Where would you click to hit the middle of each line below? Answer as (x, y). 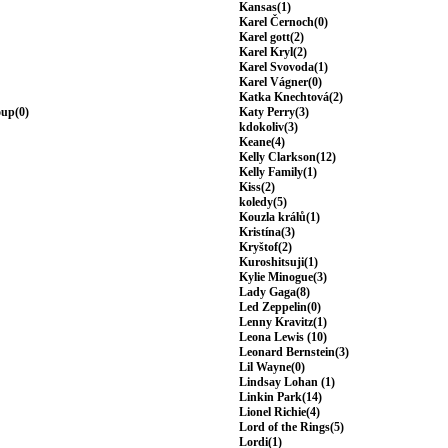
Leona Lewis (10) (283, 337)
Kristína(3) (267, 232)
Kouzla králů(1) (279, 217)
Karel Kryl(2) (273, 52)
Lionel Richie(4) (279, 412)
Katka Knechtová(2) (291, 97)
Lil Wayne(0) (272, 367)
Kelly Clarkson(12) (287, 157)
